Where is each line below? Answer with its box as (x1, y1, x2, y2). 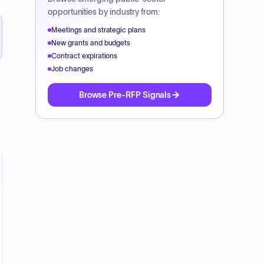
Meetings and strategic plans (51, 26, 146, 34)
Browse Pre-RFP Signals (78, 90, 171, 100)
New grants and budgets (51, 39, 131, 47)
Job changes (51, 65, 93, 72)
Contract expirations (51, 52, 118, 60)
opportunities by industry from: (48, 7, 160, 16)
